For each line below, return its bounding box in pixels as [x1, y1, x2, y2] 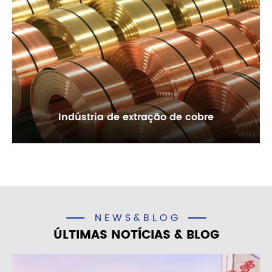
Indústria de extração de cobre [58, 109, 214, 125]
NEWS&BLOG [94, 209, 181, 226]
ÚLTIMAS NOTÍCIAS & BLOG [53, 225, 219, 245]
